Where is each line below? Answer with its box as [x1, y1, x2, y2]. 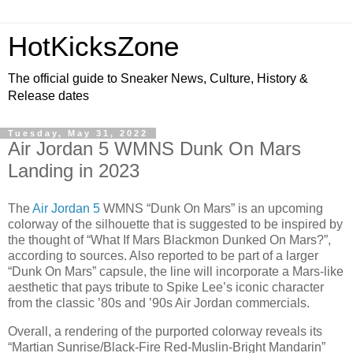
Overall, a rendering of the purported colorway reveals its [8, 324, 322, 338]
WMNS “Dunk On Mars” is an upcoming [100, 201, 323, 215]
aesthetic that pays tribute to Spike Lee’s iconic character [8, 280, 324, 294]
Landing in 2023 [8, 160, 139, 181]
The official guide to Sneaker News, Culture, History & [8, 72, 308, 85]
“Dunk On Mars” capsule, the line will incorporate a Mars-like [8, 264, 344, 278]
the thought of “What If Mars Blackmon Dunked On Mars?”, [8, 232, 331, 247]
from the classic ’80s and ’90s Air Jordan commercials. [8, 295, 310, 310]
